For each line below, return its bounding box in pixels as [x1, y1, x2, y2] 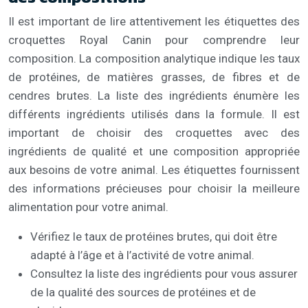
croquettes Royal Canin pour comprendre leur [8, 32, 300, 47]
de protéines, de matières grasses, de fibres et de [8, 69, 300, 84]
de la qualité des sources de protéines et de [30, 285, 256, 299]
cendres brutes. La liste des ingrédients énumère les [8, 88, 300, 102]
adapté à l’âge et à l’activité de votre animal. [30, 247, 254, 262]
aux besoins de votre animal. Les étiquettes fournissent [8, 162, 300, 177]
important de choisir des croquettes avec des [8, 125, 300, 140]
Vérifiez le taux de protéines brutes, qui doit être [30, 229, 277, 243]
